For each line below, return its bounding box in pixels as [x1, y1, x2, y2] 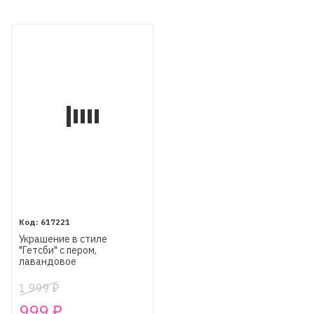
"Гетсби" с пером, [19, 244, 97, 257]
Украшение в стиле [19, 233, 107, 246]
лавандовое [19, 255, 76, 268]
